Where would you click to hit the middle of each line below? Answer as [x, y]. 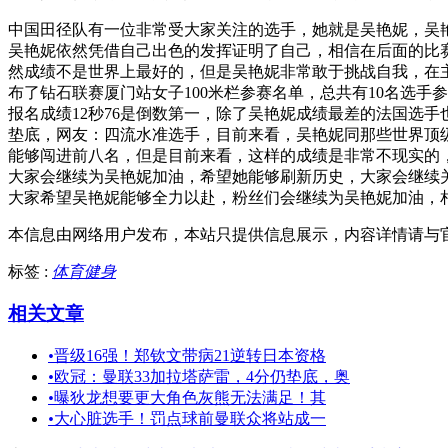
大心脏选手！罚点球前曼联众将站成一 [190, 419]
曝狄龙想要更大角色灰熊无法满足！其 [190, 398]
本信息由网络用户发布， [96, 234]
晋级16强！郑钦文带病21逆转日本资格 [190, 356]
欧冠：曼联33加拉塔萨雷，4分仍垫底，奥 [202, 377]
